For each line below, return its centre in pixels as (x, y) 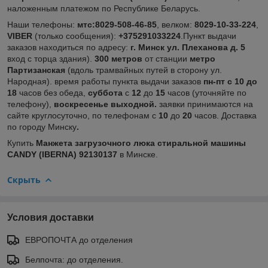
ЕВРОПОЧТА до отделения (79, 240)
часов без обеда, (52, 92)
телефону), (31, 104)
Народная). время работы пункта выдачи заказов (104, 81)
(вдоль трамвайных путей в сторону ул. (144, 70)
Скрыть (24, 179)
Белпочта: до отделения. (74, 260)
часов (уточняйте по (206, 92)
